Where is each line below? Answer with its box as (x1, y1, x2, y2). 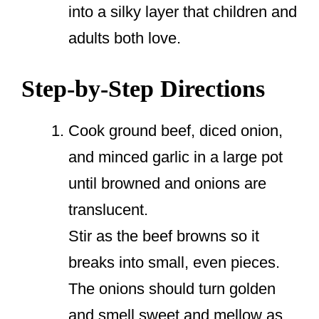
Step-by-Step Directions (21, 75, 265, 103)
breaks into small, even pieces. (68, 253, 280, 272)
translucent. (68, 201, 148, 219)
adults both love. (68, 29, 181, 48)
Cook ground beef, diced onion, (68, 122, 283, 140)
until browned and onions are (68, 174, 266, 193)
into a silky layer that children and (68, 3, 297, 21)
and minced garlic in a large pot (68, 148, 283, 167)
